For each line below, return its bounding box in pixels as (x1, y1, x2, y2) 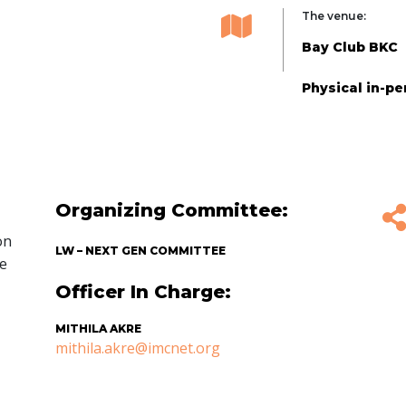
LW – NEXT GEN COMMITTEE (55, 243, 226, 257)
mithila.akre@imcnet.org (55, 337, 220, 358)
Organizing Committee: (55, 198, 288, 221)
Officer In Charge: (55, 280, 231, 303)
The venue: (302, 8, 366, 23)
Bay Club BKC (302, 38, 398, 55)
